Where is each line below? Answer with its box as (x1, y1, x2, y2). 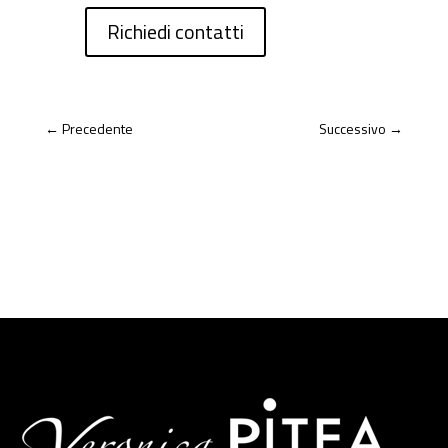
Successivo (319, 118, 387, 140)
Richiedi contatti (106, 16, 244, 48)
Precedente (61, 118, 133, 140)
